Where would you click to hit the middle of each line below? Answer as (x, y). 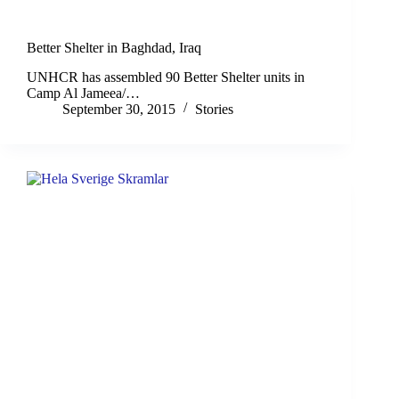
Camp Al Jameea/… (83, 93)
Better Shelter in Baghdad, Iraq (114, 48)
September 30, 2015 (119, 109)
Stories (214, 109)
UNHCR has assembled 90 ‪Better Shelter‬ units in (166, 77)
